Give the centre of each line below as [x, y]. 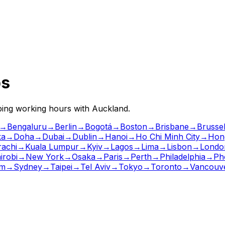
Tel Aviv [95, 166]
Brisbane [172, 126]
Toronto [166, 166]
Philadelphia [183, 156]
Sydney [28, 166]
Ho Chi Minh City [168, 136]
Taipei [61, 166]
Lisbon [179, 146]
